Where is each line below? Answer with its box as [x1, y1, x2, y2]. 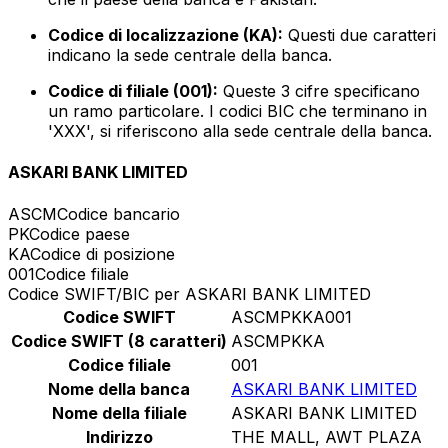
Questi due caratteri [283, 25, 436, 46]
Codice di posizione [30, 243, 175, 264]
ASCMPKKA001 [231, 306, 352, 327]
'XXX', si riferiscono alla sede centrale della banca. [48, 121, 432, 142]
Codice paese [29, 223, 130, 244]
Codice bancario [57, 203, 180, 224]
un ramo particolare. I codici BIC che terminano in [48, 101, 427, 122]
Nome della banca [48, 378, 190, 399]
